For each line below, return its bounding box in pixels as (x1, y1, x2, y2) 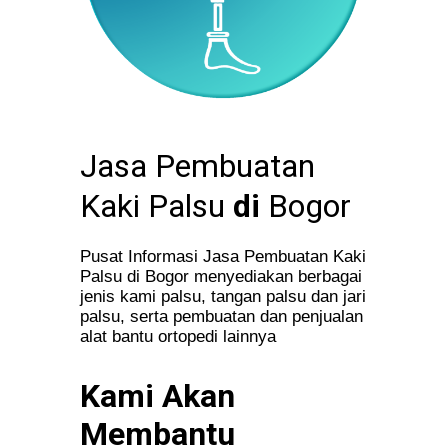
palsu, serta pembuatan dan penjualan (80, 307, 363, 327)
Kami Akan (80, 377, 235, 416)
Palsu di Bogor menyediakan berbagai (80, 267, 362, 287)
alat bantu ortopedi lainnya (80, 327, 276, 347)
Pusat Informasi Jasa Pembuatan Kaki (80, 247, 366, 267)
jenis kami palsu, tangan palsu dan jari (80, 287, 366, 307)
